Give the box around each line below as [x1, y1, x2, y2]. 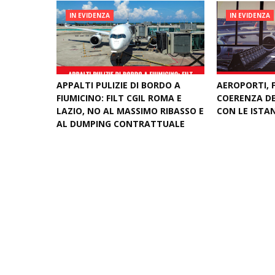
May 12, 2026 [225, 121, 271, 131]
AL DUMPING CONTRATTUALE [56, 118, 185, 130]
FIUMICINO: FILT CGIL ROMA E [56, 92, 182, 104]
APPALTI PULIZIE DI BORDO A [56, 79, 180, 91]
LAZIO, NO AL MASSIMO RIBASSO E [56, 105, 204, 117]
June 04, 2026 [64, 134, 110, 144]
